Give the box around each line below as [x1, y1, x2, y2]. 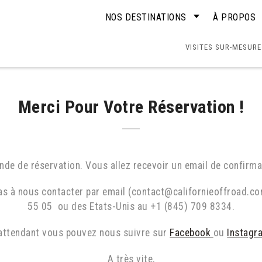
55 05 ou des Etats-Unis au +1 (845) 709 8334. [27, 201, 235, 212]
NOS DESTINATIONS [105, 12, 187, 23]
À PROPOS [213, 12, 256, 23]
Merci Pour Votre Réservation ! [18, 96, 244, 117]
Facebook [170, 227, 213, 239]
